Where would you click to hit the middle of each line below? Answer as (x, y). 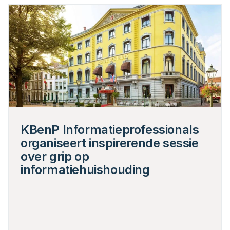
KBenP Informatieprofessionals (110, 130)
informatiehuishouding (85, 170)
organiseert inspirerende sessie (110, 143)
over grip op (55, 156)
